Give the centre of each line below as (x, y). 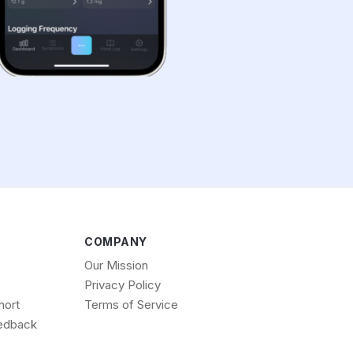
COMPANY (116, 241)
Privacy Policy (123, 284)
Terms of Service (131, 304)
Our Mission (116, 265)
